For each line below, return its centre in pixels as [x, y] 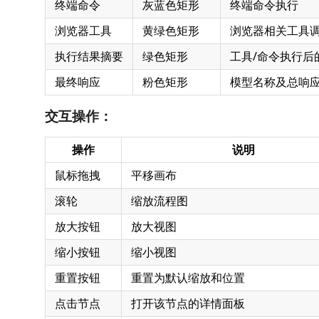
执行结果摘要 [89, 56]
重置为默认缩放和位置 [188, 278]
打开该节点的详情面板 [188, 303]
